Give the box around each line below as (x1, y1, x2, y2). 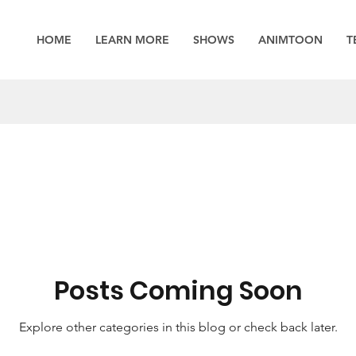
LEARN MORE (95, 32, 169, 47)
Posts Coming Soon (53, 272, 303, 308)
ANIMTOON (258, 32, 323, 47)
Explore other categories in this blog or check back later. (18, 319, 338, 335)
